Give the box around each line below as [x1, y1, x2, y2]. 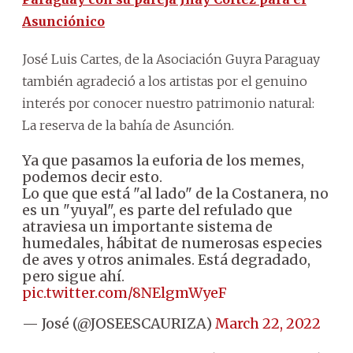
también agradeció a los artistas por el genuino [22, 72, 307, 89]
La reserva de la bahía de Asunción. [22, 117, 234, 133]
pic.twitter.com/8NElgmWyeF [22, 283, 227, 302]
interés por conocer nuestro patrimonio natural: [22, 95, 314, 111]
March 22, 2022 [215, 314, 321, 333]
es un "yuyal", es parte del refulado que [22, 200, 292, 219]
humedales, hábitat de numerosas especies [22, 233, 322, 252]
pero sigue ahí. [22, 266, 124, 285]
